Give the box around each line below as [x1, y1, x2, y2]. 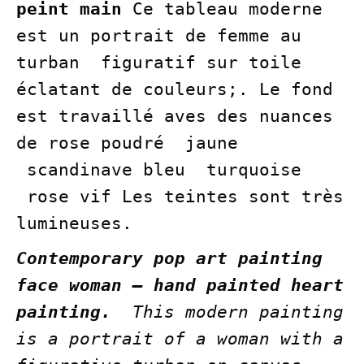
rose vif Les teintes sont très [16, 187, 344, 207]
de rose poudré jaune [16, 133, 238, 154]
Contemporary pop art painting [16, 249, 323, 269]
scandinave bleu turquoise [16, 160, 301, 180]
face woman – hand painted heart [16, 275, 344, 296]
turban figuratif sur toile [16, 53, 301, 73]
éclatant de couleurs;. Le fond [16, 80, 333, 100]
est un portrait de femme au [16, 26, 301, 46]
